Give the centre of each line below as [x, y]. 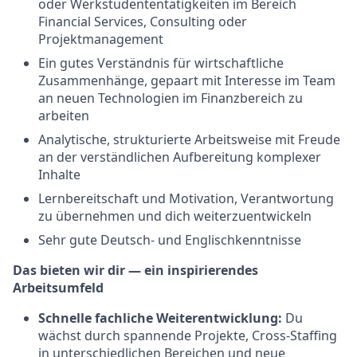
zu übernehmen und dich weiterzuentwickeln [175, 216]
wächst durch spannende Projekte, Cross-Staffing [188, 335]
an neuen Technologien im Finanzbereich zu [171, 98]
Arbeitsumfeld [58, 288]
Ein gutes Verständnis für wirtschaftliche [161, 63]
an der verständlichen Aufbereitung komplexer [180, 157]
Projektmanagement [101, 39]
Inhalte [59, 175]
